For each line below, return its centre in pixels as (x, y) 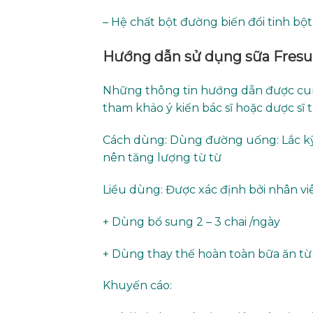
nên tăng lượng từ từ (162, 158)
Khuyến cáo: (137, 286)
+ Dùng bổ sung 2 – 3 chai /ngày (191, 221)
